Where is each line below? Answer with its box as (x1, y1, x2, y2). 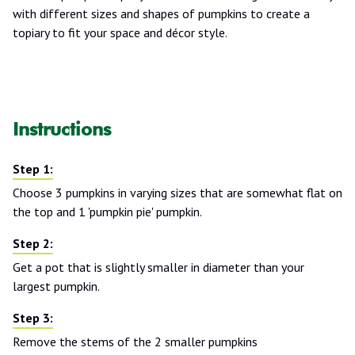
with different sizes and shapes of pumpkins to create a (13, 5, 310, 21)
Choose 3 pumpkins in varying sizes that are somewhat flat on (13, 184, 342, 200)
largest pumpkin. (13, 277, 100, 294)
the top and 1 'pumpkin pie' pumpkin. (13, 203, 202, 219)
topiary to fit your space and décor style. (13, 24, 227, 40)
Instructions (13, 117, 111, 139)
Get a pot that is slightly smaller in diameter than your (13, 258, 304, 275)
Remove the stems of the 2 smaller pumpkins (13, 333, 258, 349)
